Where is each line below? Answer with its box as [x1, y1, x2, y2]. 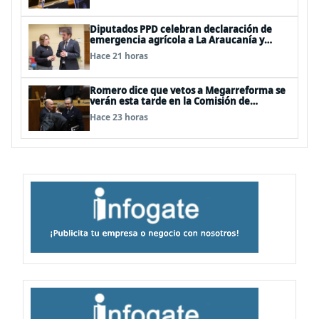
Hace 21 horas [90, 50, 148, 62]
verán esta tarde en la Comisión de [90, 95, 250, 108]
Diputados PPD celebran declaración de [90, 23, 272, 36]
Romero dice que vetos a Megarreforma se [90, 84, 286, 97]
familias [90, 55, 127, 68]
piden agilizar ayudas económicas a [90, 44, 253, 57]
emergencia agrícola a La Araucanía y [90, 33, 264, 46]
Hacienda [90, 105, 134, 118]
